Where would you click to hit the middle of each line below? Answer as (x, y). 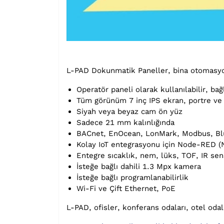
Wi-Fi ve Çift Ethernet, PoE (126, 189)
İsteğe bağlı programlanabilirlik (132, 178)
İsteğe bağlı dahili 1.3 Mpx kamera (139, 167)
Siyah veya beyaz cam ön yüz (129, 112)
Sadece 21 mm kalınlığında (125, 123)
